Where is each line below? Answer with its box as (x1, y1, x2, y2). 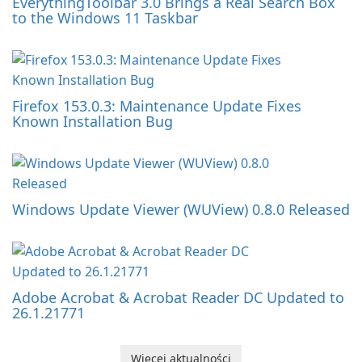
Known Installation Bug (12, 111, 173, 131)
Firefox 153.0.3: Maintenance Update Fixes (12, 95, 301, 116)
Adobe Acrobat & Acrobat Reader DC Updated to (12, 287, 344, 307)
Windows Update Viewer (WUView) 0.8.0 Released (12, 199, 350, 219)
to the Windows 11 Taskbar (12, 7, 198, 27)
